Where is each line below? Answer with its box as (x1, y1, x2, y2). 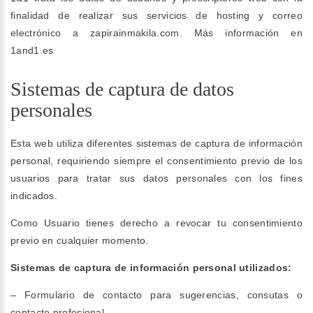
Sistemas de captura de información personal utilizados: (10, 262, 292, 273)
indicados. (10, 190, 57, 201)
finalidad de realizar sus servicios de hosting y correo (10, 10, 303, 21)
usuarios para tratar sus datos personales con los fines (10, 173, 303, 184)
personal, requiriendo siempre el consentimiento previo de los (10, 155, 303, 166)
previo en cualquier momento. (10, 235, 149, 246)
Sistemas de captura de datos (10, 78, 234, 100)
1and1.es (10, 45, 54, 56)
